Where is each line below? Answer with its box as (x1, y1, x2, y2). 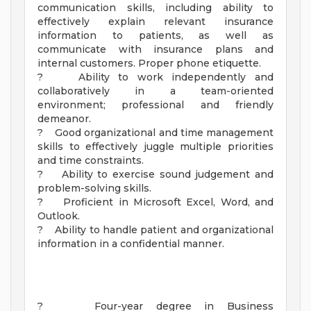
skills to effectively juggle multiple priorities (37, 140, 274, 153)
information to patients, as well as (37, 29, 274, 42)
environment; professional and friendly (37, 99, 274, 112)
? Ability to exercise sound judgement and (37, 168, 274, 181)
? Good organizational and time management (37, 126, 274, 140)
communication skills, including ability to (37, 1, 274, 15)
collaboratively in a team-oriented (37, 85, 274, 98)
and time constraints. (37, 154, 144, 167)
